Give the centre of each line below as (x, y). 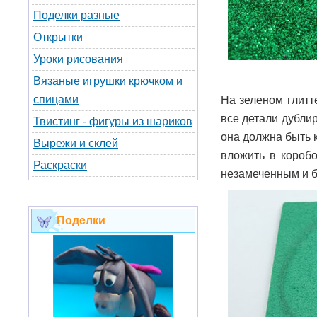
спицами (56, 99)
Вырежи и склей (76, 143)
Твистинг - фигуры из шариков (113, 121)
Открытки (58, 37)
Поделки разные (76, 15)
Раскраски (60, 165)
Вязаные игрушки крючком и (108, 81)
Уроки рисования (78, 59)
